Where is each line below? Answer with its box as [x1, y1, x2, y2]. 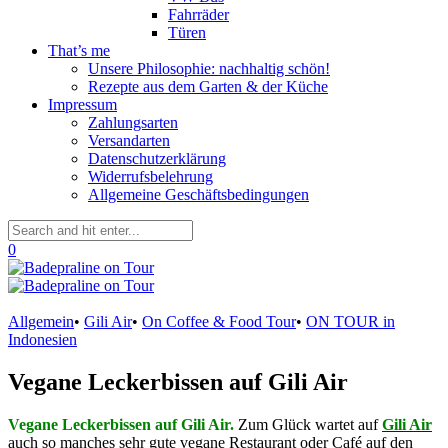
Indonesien [8, 331, 77, 348]
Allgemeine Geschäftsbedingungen [88, 186, 309, 203]
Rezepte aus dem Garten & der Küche [88, 78, 328, 95]
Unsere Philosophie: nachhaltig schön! [88, 60, 330, 77]
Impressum [48, 96, 117, 113]
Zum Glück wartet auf [238, 415, 382, 433]
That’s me [48, 42, 110, 59]
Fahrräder [168, 6, 229, 23]
